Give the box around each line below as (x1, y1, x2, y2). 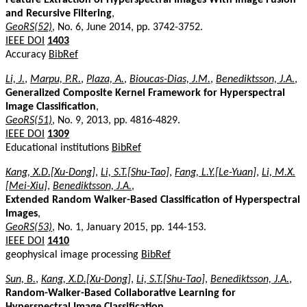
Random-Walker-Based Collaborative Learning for (5, 287, 236, 299)
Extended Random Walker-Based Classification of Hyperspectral (5, 194, 300, 206)
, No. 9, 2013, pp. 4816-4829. (52, 114, 180, 126)
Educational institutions (5, 142, 112, 153)
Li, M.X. (262, 167, 295, 178)
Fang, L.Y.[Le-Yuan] (175, 167, 256, 178)
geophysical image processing (5, 249, 141, 260)
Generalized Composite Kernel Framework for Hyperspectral (5, 87, 285, 99)
